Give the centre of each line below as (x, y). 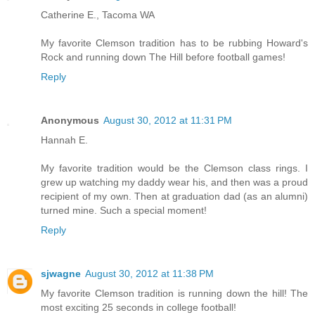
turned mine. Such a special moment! (124, 210)
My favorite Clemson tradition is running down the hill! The (174, 293)
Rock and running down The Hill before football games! (163, 57)
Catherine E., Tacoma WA (98, 14)
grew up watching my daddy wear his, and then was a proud (174, 182)
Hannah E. (64, 140)
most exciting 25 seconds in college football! (139, 307)
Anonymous (70, 120)
